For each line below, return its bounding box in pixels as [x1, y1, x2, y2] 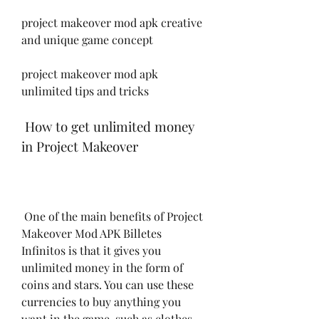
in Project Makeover [21, 137, 138, 155]
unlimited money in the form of [21, 259, 183, 275]
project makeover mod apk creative [21, 14, 202, 30]
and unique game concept [21, 31, 153, 47]
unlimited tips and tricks [21, 83, 149, 98]
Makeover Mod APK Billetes [21, 225, 162, 241]
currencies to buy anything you [21, 293, 181, 309]
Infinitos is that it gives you [21, 242, 161, 258]
